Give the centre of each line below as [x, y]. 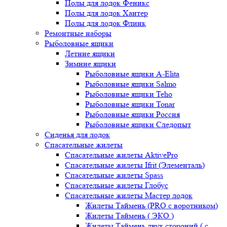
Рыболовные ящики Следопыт [138, 124]
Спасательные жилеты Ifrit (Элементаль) [135, 165]
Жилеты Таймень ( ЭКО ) [129, 216]
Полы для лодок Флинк [105, 23]
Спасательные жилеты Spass [114, 175]
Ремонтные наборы [78, 33]
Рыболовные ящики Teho [129, 94]
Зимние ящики [90, 64]
